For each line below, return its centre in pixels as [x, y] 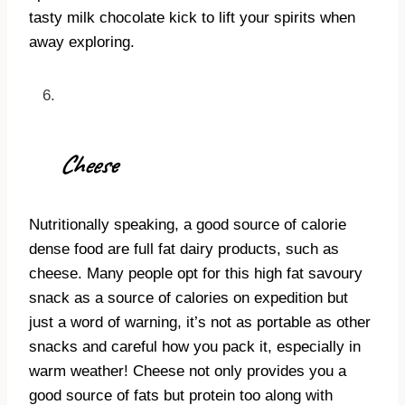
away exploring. [82, 42]
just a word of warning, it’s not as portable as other [200, 323]
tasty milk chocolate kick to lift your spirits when [192, 18]
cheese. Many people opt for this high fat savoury [196, 274]
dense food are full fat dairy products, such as [184, 250]
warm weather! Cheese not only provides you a [188, 372]
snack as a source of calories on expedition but [188, 298]
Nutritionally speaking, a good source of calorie [188, 225]
